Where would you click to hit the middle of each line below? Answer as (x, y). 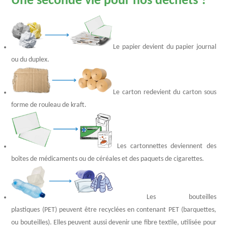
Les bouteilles (165, 197)
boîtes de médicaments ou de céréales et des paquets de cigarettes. (108, 159)
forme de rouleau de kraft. (49, 105)
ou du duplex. (31, 60)
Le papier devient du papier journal (165, 47)
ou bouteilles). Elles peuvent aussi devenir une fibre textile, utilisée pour (114, 222)
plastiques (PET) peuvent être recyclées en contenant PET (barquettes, (114, 210)
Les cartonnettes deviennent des (165, 146)
